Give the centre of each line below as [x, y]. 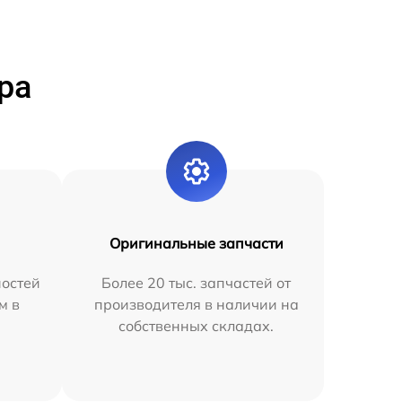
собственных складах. [197, 326]
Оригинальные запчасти [196, 243]
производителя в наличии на [196, 304]
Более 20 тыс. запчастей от [197, 283]
